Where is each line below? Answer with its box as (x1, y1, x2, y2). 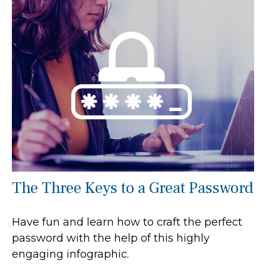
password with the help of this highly (12, 231, 210, 245)
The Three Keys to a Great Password (12, 177, 254, 198)
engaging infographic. (12, 247, 129, 261)
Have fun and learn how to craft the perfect (12, 215, 242, 229)
